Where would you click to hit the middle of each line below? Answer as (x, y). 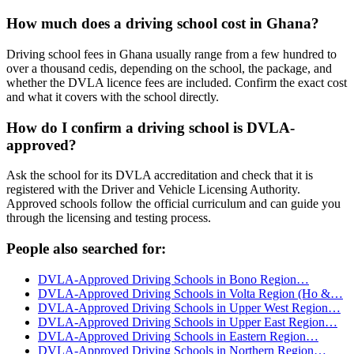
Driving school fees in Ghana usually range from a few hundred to (171, 54)
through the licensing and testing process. (109, 218)
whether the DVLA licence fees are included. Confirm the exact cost (177, 82)
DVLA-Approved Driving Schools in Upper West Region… (189, 307)
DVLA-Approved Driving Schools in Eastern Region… (178, 336)
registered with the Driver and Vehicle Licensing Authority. (153, 190)
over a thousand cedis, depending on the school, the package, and (169, 68)
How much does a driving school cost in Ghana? (163, 24)
